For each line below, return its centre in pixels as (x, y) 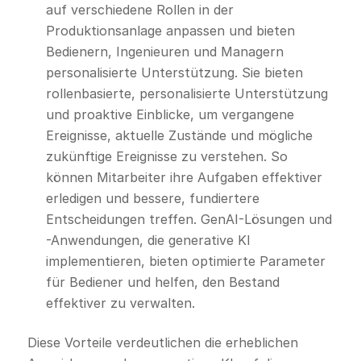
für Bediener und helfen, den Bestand (162, 282)
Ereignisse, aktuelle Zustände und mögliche (179, 136)
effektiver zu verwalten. (120, 303)
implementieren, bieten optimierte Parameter (185, 261)
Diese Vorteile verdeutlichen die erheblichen (162, 343)
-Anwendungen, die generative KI (148, 241)
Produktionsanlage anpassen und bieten (170, 31)
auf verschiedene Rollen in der (139, 10)
